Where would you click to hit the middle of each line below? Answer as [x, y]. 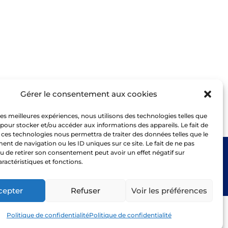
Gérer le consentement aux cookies [89, 94]
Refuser [86, 190]
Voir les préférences [169, 190]
